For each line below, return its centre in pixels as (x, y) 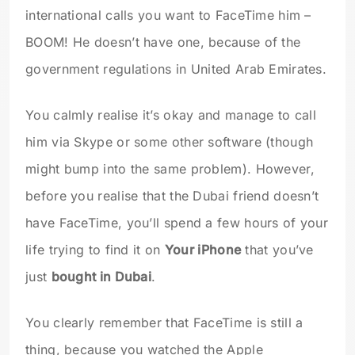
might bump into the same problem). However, (170, 169)
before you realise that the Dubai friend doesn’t (172, 196)
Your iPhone (203, 250)
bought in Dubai (101, 277)
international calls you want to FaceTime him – (168, 15)
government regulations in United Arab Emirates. (176, 69)
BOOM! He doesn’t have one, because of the (163, 42)
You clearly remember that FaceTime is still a (164, 323)
